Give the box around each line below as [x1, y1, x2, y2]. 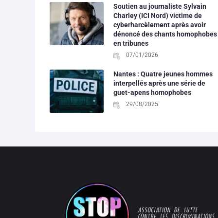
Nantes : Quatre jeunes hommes [113, 70, 213, 78]
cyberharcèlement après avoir [113, 20, 206, 29]
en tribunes [113, 39, 148, 47]
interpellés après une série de [113, 79, 205, 87]
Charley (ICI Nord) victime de [113, 11, 202, 19]
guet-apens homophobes [113, 88, 191, 96]
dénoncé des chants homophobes [113, 30, 217, 38]
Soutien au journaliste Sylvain [113, 2, 206, 10]
